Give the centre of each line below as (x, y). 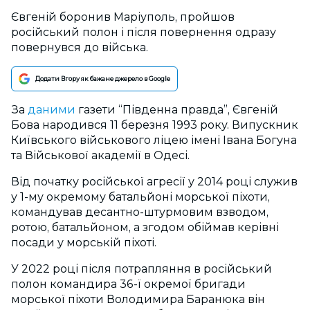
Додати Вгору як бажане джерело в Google (103, 79)
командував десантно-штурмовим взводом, (140, 212)
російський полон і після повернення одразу (144, 32)
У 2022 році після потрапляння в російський (142, 269)
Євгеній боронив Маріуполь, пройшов (123, 17)
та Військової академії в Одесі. (102, 155)
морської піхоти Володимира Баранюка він (138, 299)
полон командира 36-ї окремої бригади (128, 284)
